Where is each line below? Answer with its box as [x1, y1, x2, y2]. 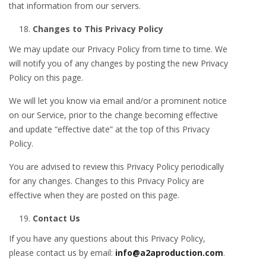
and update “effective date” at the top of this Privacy [9, 123, 210, 135]
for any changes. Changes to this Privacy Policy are [9, 175, 204, 186]
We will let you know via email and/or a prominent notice [9, 95, 227, 106]
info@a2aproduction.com [115, 247, 223, 258]
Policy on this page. [9, 72, 83, 83]
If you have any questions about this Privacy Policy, [9, 233, 205, 244]
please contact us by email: [9, 247, 115, 258]
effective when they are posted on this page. [9, 189, 179, 201]
